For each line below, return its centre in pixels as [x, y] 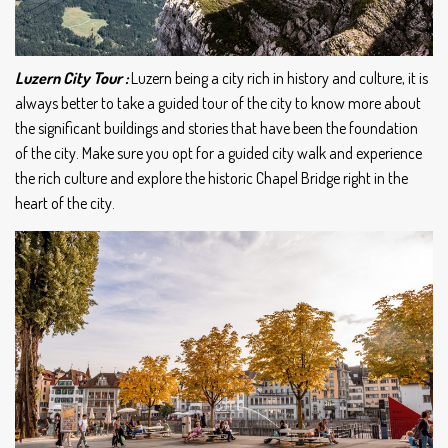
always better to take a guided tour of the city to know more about [218, 102]
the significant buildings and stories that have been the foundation [216, 127]
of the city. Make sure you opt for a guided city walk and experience [218, 152]
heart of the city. [66, 202]
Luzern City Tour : [73, 77]
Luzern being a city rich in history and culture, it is [279, 77]
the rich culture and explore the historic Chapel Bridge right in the [211, 177]
